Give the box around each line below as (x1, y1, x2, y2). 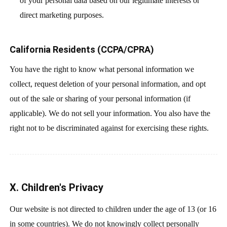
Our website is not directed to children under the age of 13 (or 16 (9, 204, 216, 213)
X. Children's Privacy (9, 181, 103, 194)
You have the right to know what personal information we (9, 64, 194, 73)
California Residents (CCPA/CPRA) (9, 44, 154, 55)
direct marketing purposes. (19, 10, 104, 19)
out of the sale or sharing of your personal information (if (9, 94, 191, 103)
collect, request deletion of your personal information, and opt (9, 79, 206, 88)
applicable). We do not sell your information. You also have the (9, 108, 210, 118)
